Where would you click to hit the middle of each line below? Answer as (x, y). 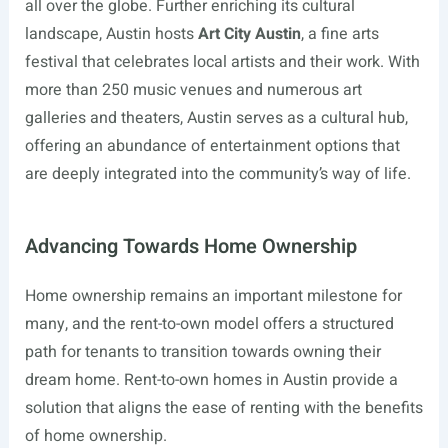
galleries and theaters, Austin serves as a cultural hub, (216, 118)
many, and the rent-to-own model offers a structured (209, 324)
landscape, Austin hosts (111, 34)
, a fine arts (339, 34)
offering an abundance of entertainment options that (212, 146)
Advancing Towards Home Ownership (190, 246)
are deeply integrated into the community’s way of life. (217, 174)
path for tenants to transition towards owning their (202, 352)
